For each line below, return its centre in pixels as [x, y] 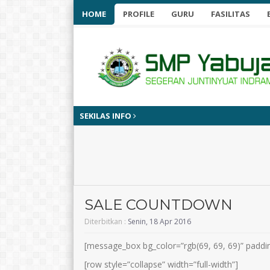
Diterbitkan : [106, 222]
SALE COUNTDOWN [159, 205]
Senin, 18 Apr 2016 [159, 222]
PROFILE [139, 14]
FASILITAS [231, 14]
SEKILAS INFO [106, 116]
